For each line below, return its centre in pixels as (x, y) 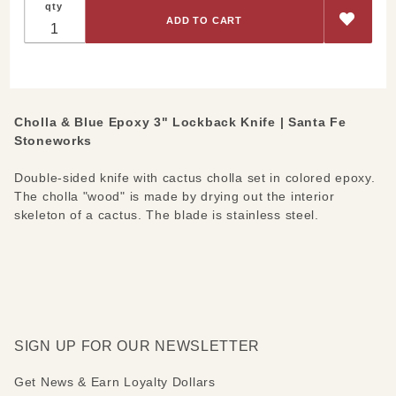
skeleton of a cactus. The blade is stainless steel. (167, 214)
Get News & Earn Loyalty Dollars (115, 381)
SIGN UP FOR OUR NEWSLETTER (137, 346)
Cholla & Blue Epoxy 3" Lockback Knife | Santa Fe (180, 122)
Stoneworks (53, 140)
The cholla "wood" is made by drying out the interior (175, 196)
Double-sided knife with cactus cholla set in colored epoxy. (195, 177)
